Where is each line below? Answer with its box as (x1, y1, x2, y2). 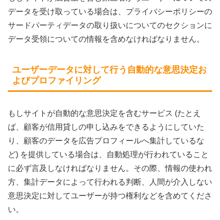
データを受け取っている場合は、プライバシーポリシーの (8, 7, 212, 16)
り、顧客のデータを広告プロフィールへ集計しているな (8, 136, 204, 145)
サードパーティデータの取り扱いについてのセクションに (8, 21, 212, 29)
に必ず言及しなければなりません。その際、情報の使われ (8, 164, 212, 172)
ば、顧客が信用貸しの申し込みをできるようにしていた (8, 122, 204, 131)
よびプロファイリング (12, 76, 101, 86)
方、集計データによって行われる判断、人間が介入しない (8, 177, 212, 186)
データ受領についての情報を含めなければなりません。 (8, 34, 204, 43)
